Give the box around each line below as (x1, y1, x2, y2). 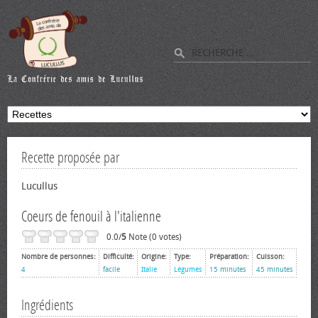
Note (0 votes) (126, 232, 182, 242)
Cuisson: (256, 253, 285, 261)
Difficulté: (103, 253, 134, 261)
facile (103, 265, 120, 274)
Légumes (174, 265, 202, 274)
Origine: (141, 253, 167, 261)
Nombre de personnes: (21, 253, 96, 261)
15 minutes (209, 265, 246, 274)
